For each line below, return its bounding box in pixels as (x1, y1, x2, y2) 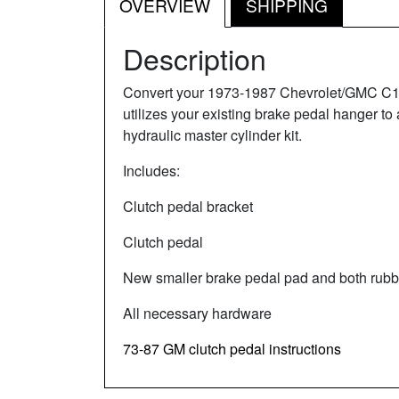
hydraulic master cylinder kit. (123, 124, 302, 145)
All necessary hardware (123, 302, 272, 323)
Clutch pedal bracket (123, 195, 253, 216)
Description (123, 37, 266, 78)
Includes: (123, 159, 180, 181)
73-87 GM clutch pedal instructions (123, 338, 341, 359)
